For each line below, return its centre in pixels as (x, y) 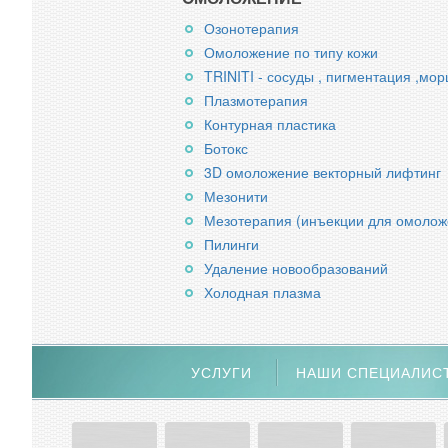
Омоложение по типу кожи (291, 52)
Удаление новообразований (296, 268)
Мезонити (236, 196)
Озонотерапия (251, 28)
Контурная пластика (270, 124)
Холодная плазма (262, 292)
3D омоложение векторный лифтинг (322, 172)
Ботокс (226, 148)
